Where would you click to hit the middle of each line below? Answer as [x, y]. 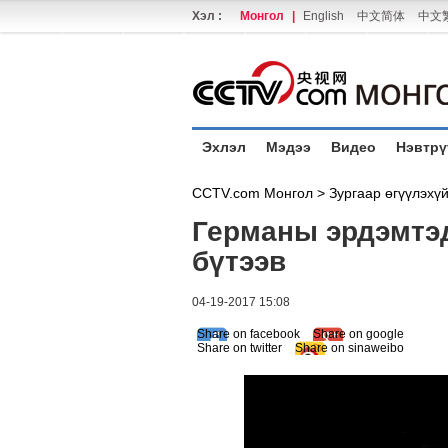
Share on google [358, 334]
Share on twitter [239, 348]
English [323, 16]
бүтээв [239, 261]
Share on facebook [248, 334]
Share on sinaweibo [349, 348]
